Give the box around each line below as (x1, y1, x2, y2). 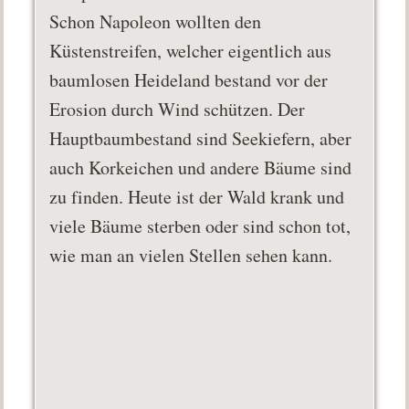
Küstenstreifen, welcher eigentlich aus (49, 38, 332, 64)
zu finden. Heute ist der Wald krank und (49, 184, 345, 210)
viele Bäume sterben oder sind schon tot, (49, 214, 351, 239)
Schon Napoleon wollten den (49, 9, 262, 35)
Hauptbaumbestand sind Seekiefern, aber (49, 126, 352, 152)
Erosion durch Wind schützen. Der (49, 97, 306, 122)
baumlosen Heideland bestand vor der (49, 68, 329, 93)
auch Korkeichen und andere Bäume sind (49, 155, 352, 181)
